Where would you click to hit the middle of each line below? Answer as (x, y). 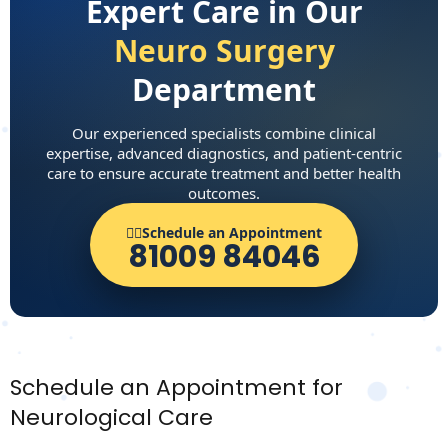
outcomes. (224, 193)
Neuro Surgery (224, 50)
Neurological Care (111, 417)
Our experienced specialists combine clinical (224, 133)
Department (224, 89)
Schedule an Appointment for (176, 387)
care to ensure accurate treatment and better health (224, 173)
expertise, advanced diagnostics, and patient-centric (224, 153)
